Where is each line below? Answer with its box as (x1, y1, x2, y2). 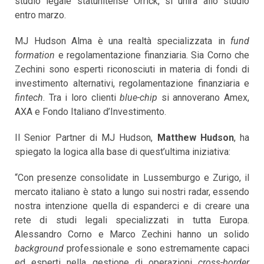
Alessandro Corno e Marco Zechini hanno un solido (15, 228, 249, 240)
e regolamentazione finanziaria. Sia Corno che (55, 49, 249, 61)
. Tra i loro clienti (43, 91, 120, 103)
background (15, 242, 64, 254)
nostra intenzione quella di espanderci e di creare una (15, 200, 249, 212)
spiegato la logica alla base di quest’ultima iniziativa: (15, 146, 230, 157)
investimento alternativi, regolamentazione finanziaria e (15, 77, 249, 89)
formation (15, 49, 55, 61)
